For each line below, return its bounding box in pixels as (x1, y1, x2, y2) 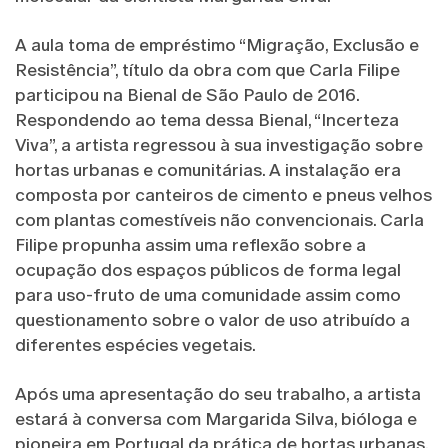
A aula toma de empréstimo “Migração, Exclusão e (15, 35, 419, 56)
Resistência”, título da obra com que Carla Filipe (15, 60, 400, 81)
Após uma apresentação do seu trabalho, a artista (15, 384, 421, 405)
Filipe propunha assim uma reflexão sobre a (15, 235, 366, 256)
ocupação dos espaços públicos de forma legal (15, 260, 401, 281)
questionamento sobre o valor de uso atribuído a (15, 310, 410, 331)
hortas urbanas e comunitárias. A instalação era (15, 160, 401, 181)
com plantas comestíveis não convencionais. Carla (15, 210, 424, 231)
